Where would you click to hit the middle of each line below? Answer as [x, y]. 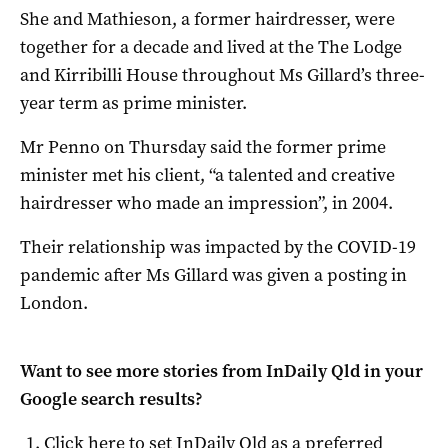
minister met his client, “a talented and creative [207, 175]
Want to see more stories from [143, 371]
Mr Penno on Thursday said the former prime [203, 147]
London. [54, 303]
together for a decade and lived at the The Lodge [211, 47]
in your [391, 371]
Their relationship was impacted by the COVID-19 [218, 247]
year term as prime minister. [133, 103]
